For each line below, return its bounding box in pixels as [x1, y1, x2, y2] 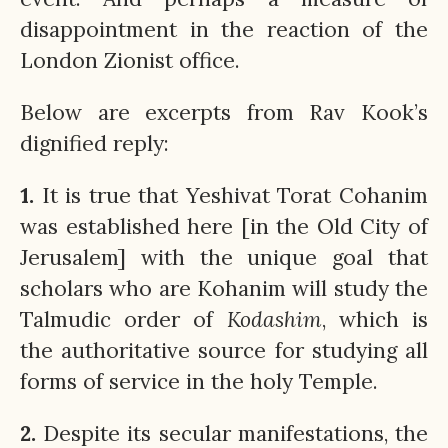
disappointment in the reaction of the [20, 15, 428, 43]
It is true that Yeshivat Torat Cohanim [34, 182, 428, 210]
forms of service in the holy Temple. [20, 368, 378, 396]
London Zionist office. [20, 46, 240, 74]
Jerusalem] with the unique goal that [20, 244, 428, 272]
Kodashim [226, 306, 322, 334]
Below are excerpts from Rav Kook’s [20, 98, 428, 126]
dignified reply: [20, 129, 169, 157]
